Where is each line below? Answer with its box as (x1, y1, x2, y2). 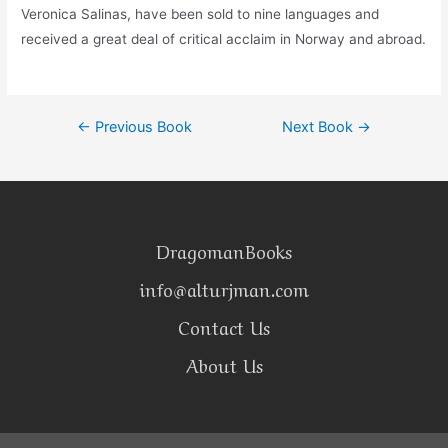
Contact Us (178, 313, 270, 340)
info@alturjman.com (139, 275, 309, 302)
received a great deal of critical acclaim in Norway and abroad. (21, 31, 427, 48)
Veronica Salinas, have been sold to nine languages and (21, 6, 380, 23)
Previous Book (90, 118, 192, 137)
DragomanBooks (156, 237, 292, 264)
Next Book (282, 118, 358, 137)
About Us (185, 351, 263, 378)
